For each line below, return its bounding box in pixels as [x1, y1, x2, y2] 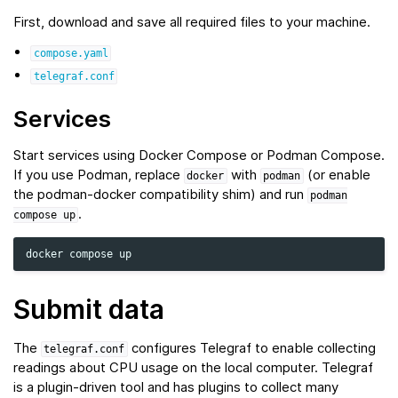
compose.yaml [33, 47, 108, 60]
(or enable [303, 166, 370, 184]
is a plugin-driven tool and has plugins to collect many [13, 378, 338, 396]
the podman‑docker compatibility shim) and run [13, 186, 307, 203]
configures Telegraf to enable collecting [127, 339, 376, 357]
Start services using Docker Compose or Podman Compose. [13, 147, 385, 164]
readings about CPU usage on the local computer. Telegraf [13, 359, 373, 377]
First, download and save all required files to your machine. [13, 13, 370, 31]
